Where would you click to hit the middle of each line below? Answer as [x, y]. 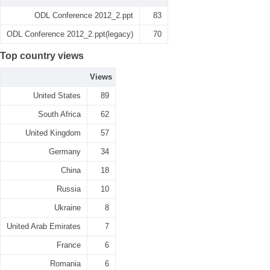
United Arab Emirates [44, 226]
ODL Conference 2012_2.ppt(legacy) [70, 34]
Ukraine [67, 208]
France [69, 245]
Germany [65, 152]
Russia [69, 189]
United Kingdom [53, 133]
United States [57, 96]
